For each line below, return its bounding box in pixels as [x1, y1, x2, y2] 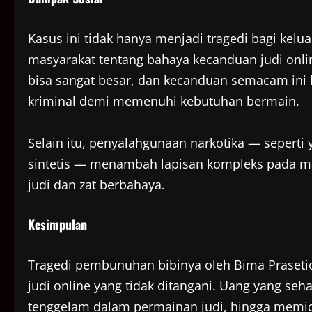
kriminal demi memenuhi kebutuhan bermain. [28, 93, 299, 110]
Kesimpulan [28, 215, 87, 234]
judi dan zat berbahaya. [28, 176, 165, 194]
